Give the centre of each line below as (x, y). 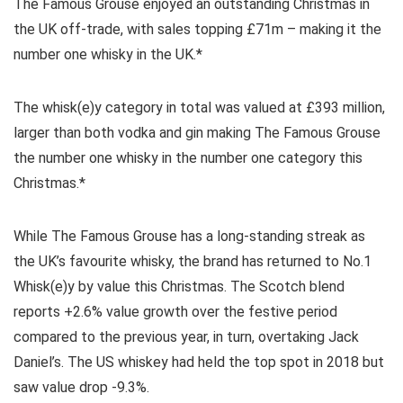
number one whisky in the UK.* (108, 54)
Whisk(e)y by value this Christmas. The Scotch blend (179, 286)
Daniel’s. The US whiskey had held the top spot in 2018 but (199, 362)
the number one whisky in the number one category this (188, 157)
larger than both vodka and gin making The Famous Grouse (197, 132)
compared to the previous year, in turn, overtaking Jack (186, 336)
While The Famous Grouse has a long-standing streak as (189, 236)
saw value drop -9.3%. (81, 387)
